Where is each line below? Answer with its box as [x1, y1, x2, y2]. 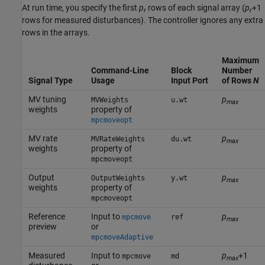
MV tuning [28, 95, 66, 105]
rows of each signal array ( [146, 3, 245, 13]
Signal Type [28, 76, 73, 86]
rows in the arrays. [22, 28, 90, 38]
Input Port [170, 76, 208, 86]
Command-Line [91, 66, 149, 76]
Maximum [221, 56, 259, 66]
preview [28, 222, 57, 232]
